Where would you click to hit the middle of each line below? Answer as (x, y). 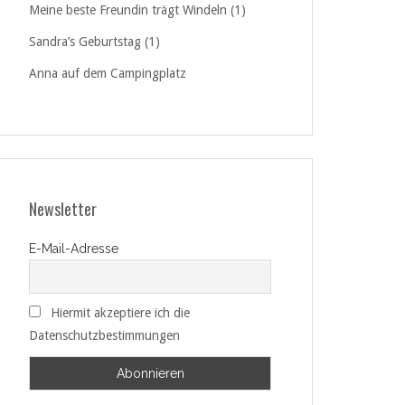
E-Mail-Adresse (74, 249)
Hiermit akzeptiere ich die (120, 313)
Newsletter (63, 209)
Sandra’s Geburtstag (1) (94, 42)
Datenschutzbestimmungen (104, 336)
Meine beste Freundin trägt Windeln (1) (137, 10)
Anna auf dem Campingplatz (108, 73)
